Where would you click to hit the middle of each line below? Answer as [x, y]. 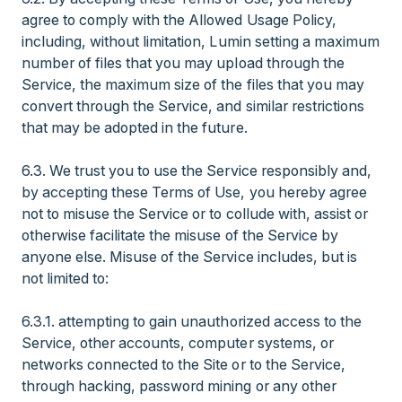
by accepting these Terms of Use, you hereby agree [194, 192]
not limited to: [66, 278]
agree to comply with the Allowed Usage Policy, [179, 20]
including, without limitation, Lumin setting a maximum [201, 41]
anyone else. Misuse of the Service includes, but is [189, 257]
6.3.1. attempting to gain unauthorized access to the [192, 321]
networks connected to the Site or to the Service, [184, 364]
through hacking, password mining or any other [179, 386]
